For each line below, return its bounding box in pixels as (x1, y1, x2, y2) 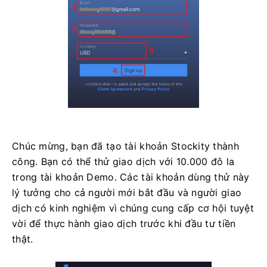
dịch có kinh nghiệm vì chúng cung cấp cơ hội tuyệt (12, 202, 254, 215)
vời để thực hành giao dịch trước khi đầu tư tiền (12, 218, 236, 230)
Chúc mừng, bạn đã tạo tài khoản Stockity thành (12, 140, 239, 153)
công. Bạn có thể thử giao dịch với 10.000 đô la (12, 156, 235, 168)
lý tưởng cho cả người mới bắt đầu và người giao (12, 187, 242, 199)
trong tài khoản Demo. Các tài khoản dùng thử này (12, 171, 250, 184)
